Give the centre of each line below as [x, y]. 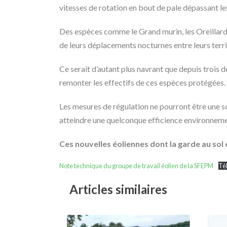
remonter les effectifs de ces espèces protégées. [142, 82]
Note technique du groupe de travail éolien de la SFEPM [136, 166]
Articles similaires [118, 189]
